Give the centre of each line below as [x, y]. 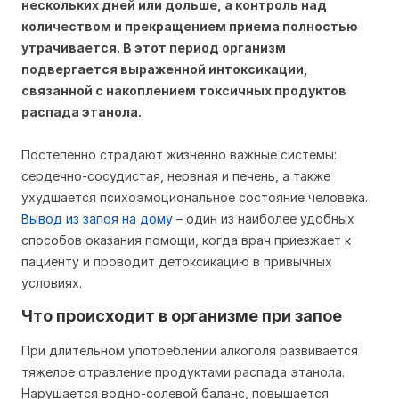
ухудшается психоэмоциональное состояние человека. [195, 197]
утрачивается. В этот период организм [154, 48]
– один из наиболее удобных [264, 219]
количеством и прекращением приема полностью [190, 26]
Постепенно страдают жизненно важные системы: [179, 155]
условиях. [52, 283]
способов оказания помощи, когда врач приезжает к [186, 240]
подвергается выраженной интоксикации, [165, 69]
